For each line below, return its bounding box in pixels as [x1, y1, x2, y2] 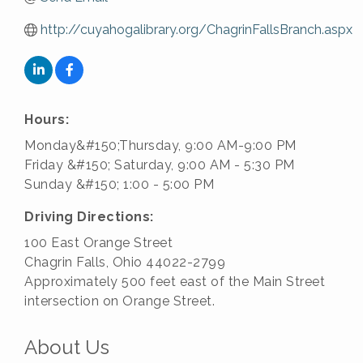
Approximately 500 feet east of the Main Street [24, 274, 325, 289]
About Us [24, 335, 109, 359]
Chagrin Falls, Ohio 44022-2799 [24, 254, 225, 270]
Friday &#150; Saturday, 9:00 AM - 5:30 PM [24, 157, 295, 173]
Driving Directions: [24, 209, 154, 224]
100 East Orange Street [24, 235, 173, 250]
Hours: [24, 112, 69, 127]
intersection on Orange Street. [24, 293, 215, 309]
